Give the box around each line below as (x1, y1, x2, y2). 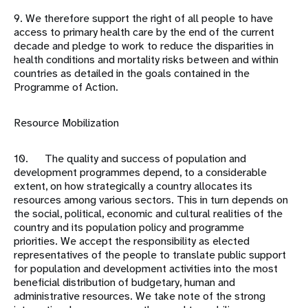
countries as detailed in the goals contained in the (14, 66, 250, 81)
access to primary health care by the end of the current (14, 25, 274, 40)
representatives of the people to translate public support (14, 247, 286, 263)
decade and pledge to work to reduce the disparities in (14, 38, 274, 54)
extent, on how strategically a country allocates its (14, 179, 252, 194)
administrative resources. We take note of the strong (14, 289, 265, 304)
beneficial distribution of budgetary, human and (14, 275, 235, 290)
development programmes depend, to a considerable (14, 165, 267, 180)
